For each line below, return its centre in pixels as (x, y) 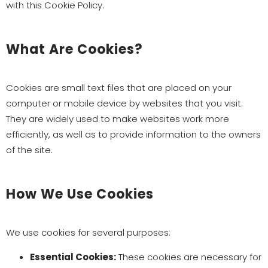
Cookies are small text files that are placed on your (119, 88)
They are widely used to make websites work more (118, 119)
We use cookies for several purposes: (88, 232)
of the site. (29, 150)
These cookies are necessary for (189, 257)
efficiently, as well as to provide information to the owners (133, 134)
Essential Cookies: (73, 257)
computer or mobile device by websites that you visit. (124, 103)
